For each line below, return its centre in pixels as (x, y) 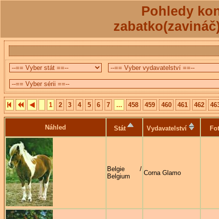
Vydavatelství (167, 128)
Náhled (55, 127)
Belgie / (124, 169)
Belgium (119, 176)
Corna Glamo (162, 173)
